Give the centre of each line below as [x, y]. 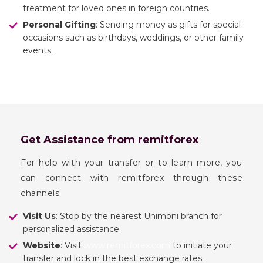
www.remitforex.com [127, 245]
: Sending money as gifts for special [168, 24]
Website [42, 245]
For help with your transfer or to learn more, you [131, 162]
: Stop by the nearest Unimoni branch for [139, 216]
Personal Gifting [59, 24]
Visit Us [39, 216]
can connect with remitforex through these [131, 178]
